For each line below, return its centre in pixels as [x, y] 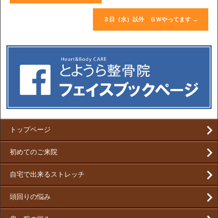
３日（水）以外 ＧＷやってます [148, 19]
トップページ [30, 130]
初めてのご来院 [34, 152]
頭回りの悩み [30, 197]
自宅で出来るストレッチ [47, 175]
